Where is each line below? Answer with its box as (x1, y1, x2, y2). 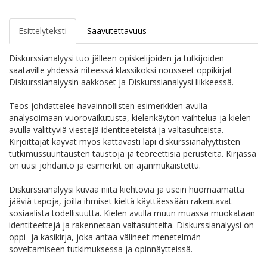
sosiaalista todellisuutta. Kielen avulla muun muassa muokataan (9, 207, 255, 219)
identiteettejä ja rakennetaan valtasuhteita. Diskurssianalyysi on (9, 219, 254, 231)
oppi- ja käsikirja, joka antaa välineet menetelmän (9, 231, 201, 243)
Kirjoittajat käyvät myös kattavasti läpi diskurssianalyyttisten (9, 136, 240, 148)
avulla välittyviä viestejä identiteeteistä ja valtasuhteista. (9, 124, 223, 136)
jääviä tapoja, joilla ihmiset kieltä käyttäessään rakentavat (9, 195, 232, 207)
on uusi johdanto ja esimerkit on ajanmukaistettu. (9, 160, 201, 172)
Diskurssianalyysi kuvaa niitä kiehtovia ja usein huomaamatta (9, 184, 244, 195)
